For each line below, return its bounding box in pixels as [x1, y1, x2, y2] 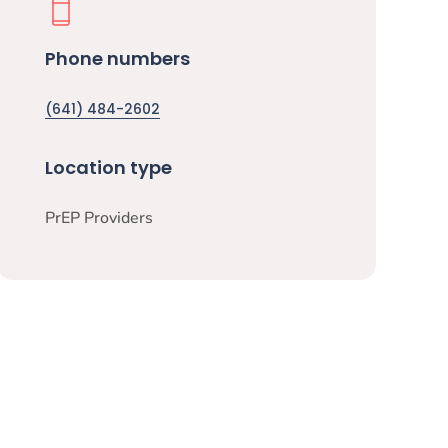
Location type [45, 155, 173, 180]
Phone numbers [45, 46, 191, 71]
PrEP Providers [45, 207, 154, 229]
